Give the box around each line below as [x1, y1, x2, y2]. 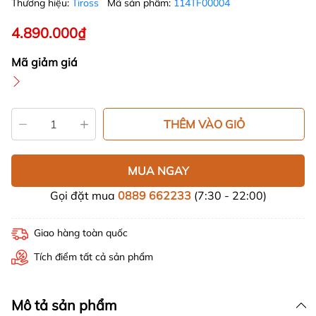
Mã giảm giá [11, 55, 78, 70]
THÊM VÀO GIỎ [163, 117, 245, 132]
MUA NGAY [127, 164, 189, 178]
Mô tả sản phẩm [11, 296, 117, 315]
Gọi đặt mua [49, 188, 118, 203]
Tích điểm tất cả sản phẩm [34, 250, 153, 264]
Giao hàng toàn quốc [34, 226, 128, 240]
